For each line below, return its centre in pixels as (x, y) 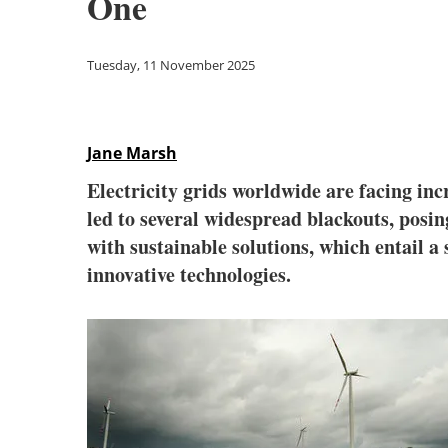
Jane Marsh (132, 153)
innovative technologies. (189, 274)
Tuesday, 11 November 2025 (171, 65)
